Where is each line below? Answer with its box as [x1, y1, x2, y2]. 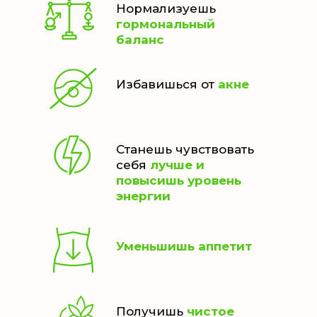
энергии [116, 189, 171, 203]
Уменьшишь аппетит [116, 239, 252, 253]
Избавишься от [116, 77, 218, 91]
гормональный [116, 17, 215, 31]
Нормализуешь [116, 1, 216, 16]
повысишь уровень [116, 173, 241, 188]
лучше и [150, 158, 204, 172]
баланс [116, 33, 164, 47]
